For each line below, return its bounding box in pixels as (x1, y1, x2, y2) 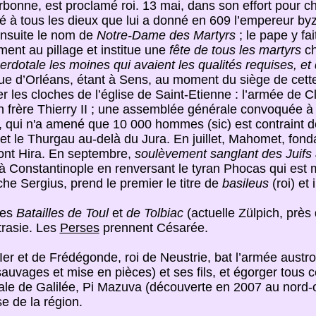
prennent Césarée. (99, 221, 208, 235)
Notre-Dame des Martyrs (96, 28, 236, 42)
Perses (59, 221, 99, 235)
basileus (221, 176, 269, 190)
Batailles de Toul (16, 206, 109, 220)
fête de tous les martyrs (169, 43, 301, 57)
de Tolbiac (126, 206, 183, 220)
